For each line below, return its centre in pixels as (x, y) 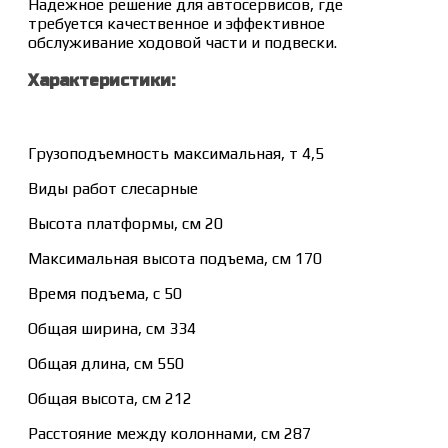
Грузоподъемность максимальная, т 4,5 (176, 154)
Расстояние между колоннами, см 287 (169, 434)
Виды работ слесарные (113, 189)
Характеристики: (101, 81)
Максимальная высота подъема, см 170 (175, 259)
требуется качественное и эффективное (176, 24)
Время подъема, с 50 (105, 294)
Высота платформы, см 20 (125, 224)
